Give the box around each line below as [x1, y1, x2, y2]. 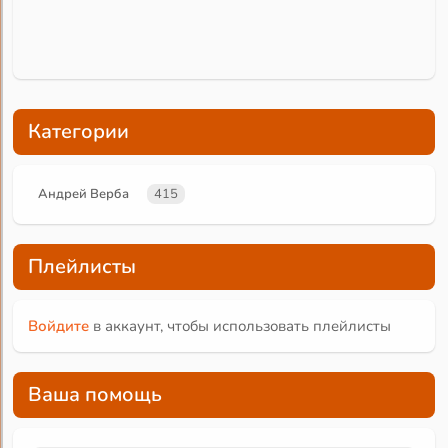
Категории [28, 117, 130, 145]
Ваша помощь [28, 380, 163, 408]
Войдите [28, 315, 90, 336]
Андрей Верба [38, 184, 130, 203]
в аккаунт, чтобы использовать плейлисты [89, 315, 392, 336]
